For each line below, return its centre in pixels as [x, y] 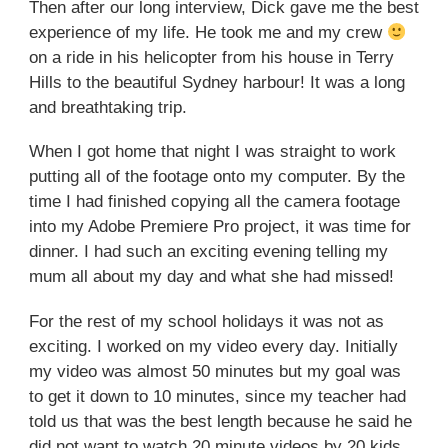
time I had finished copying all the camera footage [214, 202]
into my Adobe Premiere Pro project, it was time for [219, 227]
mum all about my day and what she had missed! [211, 277]
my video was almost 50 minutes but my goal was [214, 371]
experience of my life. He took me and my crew [207, 33]
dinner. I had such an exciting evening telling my [208, 252]
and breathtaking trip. [107, 108]
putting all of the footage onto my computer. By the [216, 177]
